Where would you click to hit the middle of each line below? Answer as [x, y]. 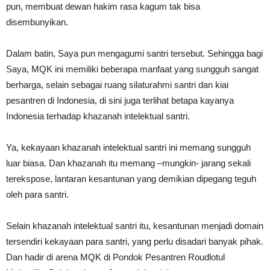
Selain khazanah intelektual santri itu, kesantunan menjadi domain [135, 226]
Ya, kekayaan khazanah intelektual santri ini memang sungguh [128, 147]
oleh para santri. [37, 194]
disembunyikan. [37, 22]
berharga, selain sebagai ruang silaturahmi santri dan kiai [117, 85]
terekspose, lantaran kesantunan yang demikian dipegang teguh [131, 179]
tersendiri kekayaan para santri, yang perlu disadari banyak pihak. [135, 241]
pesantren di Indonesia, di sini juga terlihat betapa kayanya [120, 100]
